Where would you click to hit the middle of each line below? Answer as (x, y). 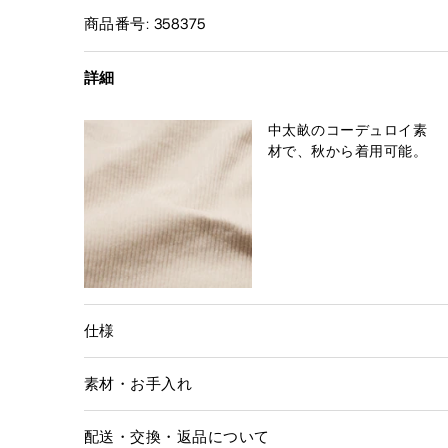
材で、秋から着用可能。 (348, 151)
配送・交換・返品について (177, 436)
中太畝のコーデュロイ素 (348, 130)
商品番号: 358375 (145, 23)
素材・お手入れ (138, 383)
